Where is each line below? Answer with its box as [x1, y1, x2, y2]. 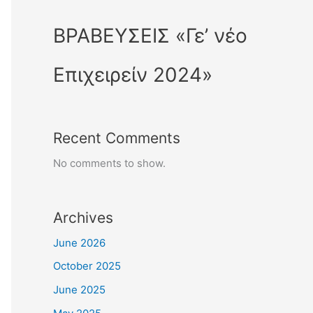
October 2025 [53, 259, 121, 273]
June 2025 [53, 283, 105, 296]
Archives [53, 208, 113, 226]
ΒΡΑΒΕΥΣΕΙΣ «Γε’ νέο [53, 23, 247, 48]
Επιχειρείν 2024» [53, 62, 212, 87]
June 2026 [53, 235, 105, 249]
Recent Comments [53, 129, 180, 147]
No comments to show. [53, 156, 166, 170]
